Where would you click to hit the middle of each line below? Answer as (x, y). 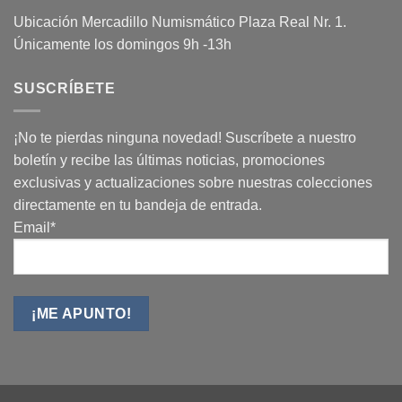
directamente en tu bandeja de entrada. (138, 205)
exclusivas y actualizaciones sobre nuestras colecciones (193, 182)
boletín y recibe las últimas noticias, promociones (169, 160)
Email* (35, 227)
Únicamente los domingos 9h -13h (122, 45)
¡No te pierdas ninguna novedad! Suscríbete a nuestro (185, 137)
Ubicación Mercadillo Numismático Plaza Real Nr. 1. (180, 22)
